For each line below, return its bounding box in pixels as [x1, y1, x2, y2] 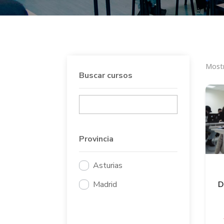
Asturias [93, 159, 123, 171]
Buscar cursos [79, 70, 133, 81]
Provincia [79, 133, 114, 144]
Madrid [93, 179, 117, 190]
